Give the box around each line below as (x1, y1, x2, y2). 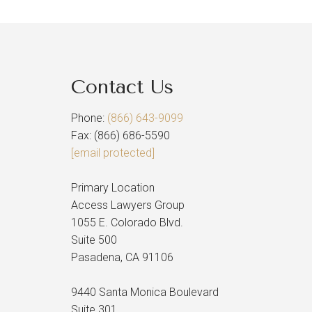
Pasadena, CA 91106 (71, 251, 173, 264)
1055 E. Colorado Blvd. (71, 216, 183, 229)
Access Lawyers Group (71, 198, 185, 212)
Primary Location (71, 181, 155, 194)
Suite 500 (71, 233, 117, 247)
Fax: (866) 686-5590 (71, 129, 170, 142)
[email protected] (71, 146, 155, 159)
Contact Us (71, 75, 173, 98)
